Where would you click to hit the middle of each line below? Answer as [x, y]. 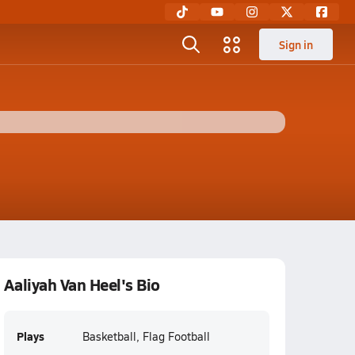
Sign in [296, 44]
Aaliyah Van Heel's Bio [82, 284]
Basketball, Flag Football [146, 336]
